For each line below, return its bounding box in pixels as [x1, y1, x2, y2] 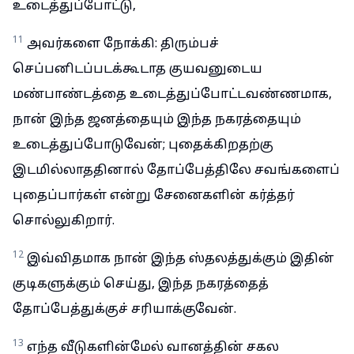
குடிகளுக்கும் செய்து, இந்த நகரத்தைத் [13, 277, 269, 292]
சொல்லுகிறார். [13, 213, 115, 229]
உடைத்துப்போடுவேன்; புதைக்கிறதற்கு [13, 137, 273, 153]
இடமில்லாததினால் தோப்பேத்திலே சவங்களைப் [13, 163, 340, 179]
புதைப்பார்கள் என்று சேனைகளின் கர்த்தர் [13, 188, 295, 204]
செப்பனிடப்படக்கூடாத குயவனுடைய [13, 62, 262, 77]
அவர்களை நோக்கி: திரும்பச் [27, 36, 219, 52]
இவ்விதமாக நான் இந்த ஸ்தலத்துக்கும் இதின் [27, 251, 334, 267]
